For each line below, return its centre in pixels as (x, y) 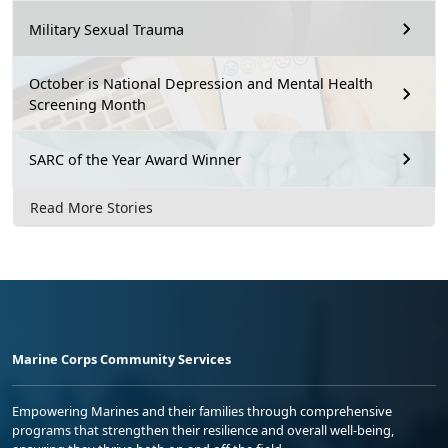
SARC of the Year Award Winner (135, 159)
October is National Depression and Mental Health (201, 84)
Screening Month (87, 105)
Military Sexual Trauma (106, 29)
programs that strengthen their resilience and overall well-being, (203, 429)
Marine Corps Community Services (121, 358)
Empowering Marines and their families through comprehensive (202, 410)
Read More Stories (91, 207)
